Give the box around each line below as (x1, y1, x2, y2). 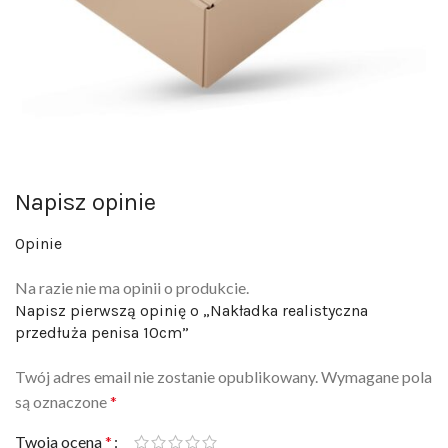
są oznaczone (15, 392, 110, 412)
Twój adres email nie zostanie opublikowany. (15, 367, 318, 387)
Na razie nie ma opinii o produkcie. (15, 278, 249, 298)
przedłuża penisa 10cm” (15, 323, 189, 343)
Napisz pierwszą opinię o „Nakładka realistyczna (15, 301, 368, 321)
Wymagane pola (321, 367, 432, 387)
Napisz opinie (15, 188, 156, 217)
